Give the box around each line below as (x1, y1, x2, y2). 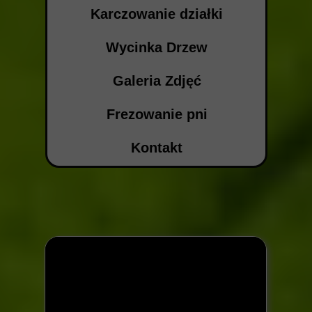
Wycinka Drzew (106, 40, 208, 55)
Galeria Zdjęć (112, 73, 201, 88)
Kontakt (131, 140, 182, 155)
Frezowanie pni (106, 107, 208, 122)
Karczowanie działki (91, 6, 223, 22)
